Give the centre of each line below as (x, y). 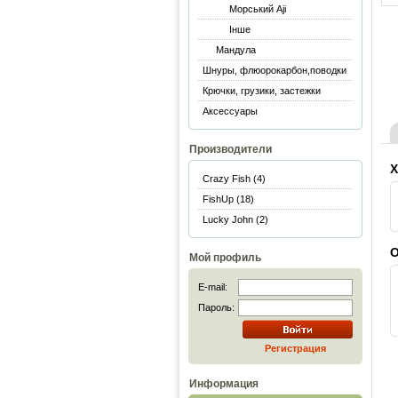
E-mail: (213, 287)
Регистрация (295, 348)
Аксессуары (230, 111)
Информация (224, 384)
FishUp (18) (228, 199)
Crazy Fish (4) (234, 179)
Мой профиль (225, 258)
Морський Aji (258, 9)
